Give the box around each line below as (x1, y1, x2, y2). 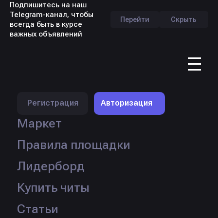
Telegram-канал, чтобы (10, 10, 93, 19)
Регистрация (27, 98, 78, 108)
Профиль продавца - (53, 58, 137, 69)
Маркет (17, 115, 62, 130)
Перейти (120, 15, 149, 23)
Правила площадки (17, 137, 131, 152)
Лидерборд (17, 158, 85, 173)
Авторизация (100, 98, 152, 108)
